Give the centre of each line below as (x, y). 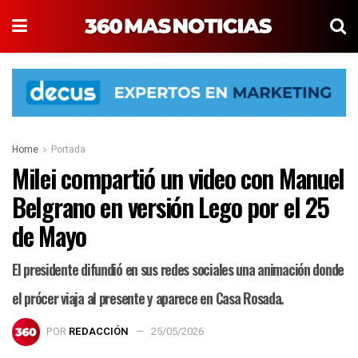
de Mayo (50, 236)
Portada (68, 150)
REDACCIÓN (99, 332)
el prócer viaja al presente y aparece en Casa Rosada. (148, 298)
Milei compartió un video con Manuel (179, 178)
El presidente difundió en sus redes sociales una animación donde (178, 270)
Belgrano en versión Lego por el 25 (171, 207)
